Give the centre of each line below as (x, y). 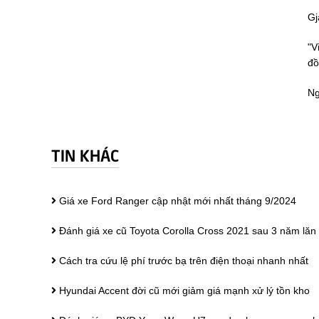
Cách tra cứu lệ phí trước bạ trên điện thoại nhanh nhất (182, 260)
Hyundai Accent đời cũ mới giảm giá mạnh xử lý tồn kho (183, 290)
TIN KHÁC (85, 154)
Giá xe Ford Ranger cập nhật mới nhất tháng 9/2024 (176, 200)
